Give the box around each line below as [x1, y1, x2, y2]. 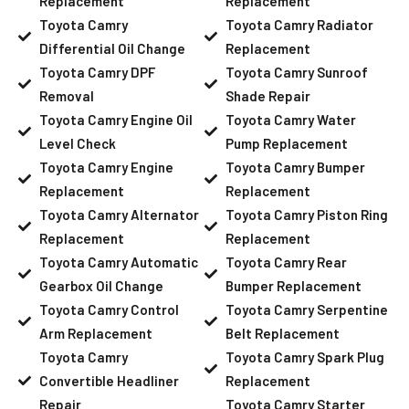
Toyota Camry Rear [225, 253, 347, 270]
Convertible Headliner [38, 372, 179, 389]
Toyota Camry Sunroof [225, 63, 368, 80]
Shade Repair [225, 87, 310, 104]
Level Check [38, 134, 116, 152]
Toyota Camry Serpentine [225, 300, 388, 318]
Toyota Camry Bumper [225, 158, 365, 175]
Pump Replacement [225, 134, 348, 152]
